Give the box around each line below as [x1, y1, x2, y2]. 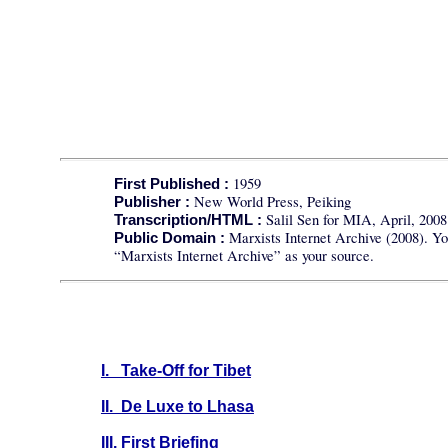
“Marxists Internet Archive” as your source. [114, 246, 375, 266]
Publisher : [114, 194, 191, 211]
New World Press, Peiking [190, 192, 352, 212]
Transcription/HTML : [114, 212, 267, 229]
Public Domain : [114, 230, 226, 247]
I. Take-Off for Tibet [100, 361, 251, 379]
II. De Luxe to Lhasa [100, 397, 254, 415]
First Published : [114, 176, 230, 193]
